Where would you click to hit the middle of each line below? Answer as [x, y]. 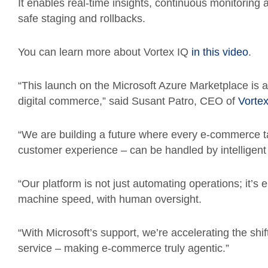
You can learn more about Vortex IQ [105, 52]
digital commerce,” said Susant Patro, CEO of [128, 101]
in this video [220, 52]
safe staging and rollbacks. [82, 19]
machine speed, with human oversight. [110, 199]
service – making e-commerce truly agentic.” [124, 248]
